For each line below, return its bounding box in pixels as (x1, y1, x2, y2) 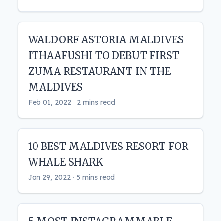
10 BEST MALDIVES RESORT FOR (28, 140, 188, 153)
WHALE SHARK (28, 156, 103, 169)
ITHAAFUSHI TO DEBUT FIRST (28, 49, 179, 62)
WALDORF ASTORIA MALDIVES (28, 34, 184, 46)
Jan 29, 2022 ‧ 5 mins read (28, 173, 115, 182)
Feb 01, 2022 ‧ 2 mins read (28, 98, 115, 107)
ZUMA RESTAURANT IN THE (28, 65, 171, 78)
